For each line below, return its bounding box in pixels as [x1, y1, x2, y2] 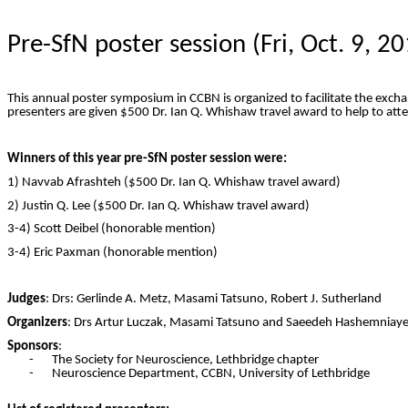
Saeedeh [286, 315, 332, 330]
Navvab [22, 175, 64, 189]
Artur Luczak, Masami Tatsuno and [92, 315, 286, 330]
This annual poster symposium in [7, 91, 189, 106]
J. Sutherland [308, 292, 382, 307]
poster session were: [168, 152, 287, 167]
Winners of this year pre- [7, 152, 148, 167]
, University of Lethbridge [232, 366, 370, 381]
